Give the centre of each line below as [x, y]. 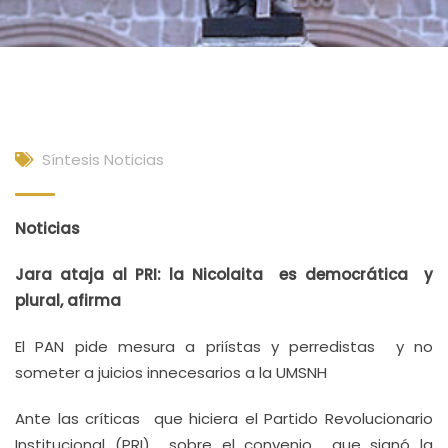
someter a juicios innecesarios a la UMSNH [171, 372]
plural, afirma [68, 300]
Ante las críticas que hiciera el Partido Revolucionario [224, 418]
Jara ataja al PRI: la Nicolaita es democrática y [224, 274]
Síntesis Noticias [103, 159]
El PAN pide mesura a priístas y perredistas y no [224, 346]
